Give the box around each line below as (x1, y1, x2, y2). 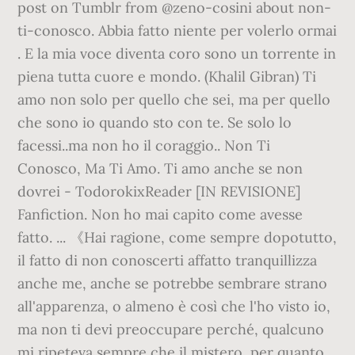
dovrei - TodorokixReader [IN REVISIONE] (17, 182, 301, 200)
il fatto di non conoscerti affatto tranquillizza (17, 251, 318, 269)
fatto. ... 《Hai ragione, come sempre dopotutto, (17, 228, 338, 246)
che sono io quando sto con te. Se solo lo (17, 113, 292, 132)
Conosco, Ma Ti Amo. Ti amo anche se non (17, 159, 303, 177)
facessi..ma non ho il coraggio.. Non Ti (17, 136, 271, 155)
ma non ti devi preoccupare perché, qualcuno (17, 320, 325, 338)
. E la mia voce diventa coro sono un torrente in (17, 44, 337, 63)
